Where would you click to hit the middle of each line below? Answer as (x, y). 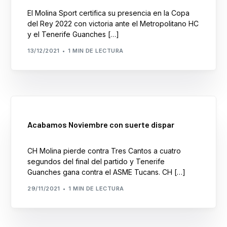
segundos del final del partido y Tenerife (96, 162)
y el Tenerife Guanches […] (73, 34)
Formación (34, 14)
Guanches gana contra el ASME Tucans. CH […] (107, 172)
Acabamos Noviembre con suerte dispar (101, 125)
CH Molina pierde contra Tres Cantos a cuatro (104, 151)
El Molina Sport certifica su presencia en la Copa (109, 13)
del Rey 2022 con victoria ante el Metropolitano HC (113, 24)
